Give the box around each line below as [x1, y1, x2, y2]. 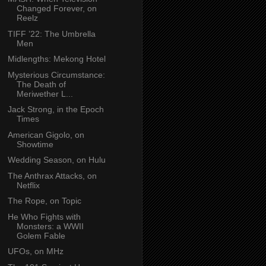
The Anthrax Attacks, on [7, 170, 97, 180]
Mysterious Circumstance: [7, 69, 105, 80]
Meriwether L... [16, 88, 73, 99]
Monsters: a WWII [16, 221, 84, 231]
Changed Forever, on [16, 4, 97, 14]
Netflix [16, 180, 40, 190]
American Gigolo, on [7, 129, 84, 140]
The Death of [16, 79, 66, 89]
